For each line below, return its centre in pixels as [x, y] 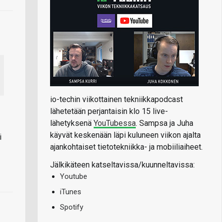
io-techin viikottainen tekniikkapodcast [116, 99]
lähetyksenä [72, 123]
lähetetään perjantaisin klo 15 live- [109, 111]
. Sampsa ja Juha [165, 123]
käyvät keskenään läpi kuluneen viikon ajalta [125, 135]
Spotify [72, 207]
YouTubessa [115, 123]
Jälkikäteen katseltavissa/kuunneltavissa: [122, 165]
